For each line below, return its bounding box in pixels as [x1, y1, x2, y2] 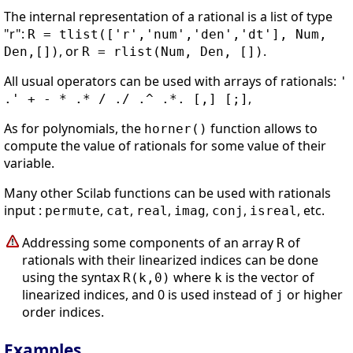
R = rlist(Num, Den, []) [82, 43, 263, 59]
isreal [250, 203, 297, 218]
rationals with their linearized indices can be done [22, 251, 318, 269]
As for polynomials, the [4, 119, 144, 137]
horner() [144, 121, 207, 136]
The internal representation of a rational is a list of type [4, 7, 333, 25]
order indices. [22, 303, 104, 321]
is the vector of [222, 268, 314, 286]
